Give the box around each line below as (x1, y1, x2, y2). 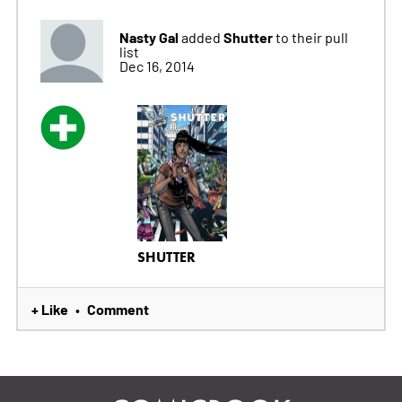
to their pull (275, 28, 348, 47)
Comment (86, 299, 149, 319)
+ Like (31, 299, 68, 319)
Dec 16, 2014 (118, 57, 195, 75)
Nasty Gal (118, 27, 179, 48)
